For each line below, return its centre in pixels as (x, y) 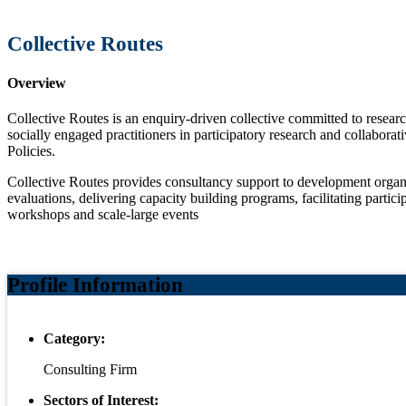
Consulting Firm (90, 370)
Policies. (31, 151)
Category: (74, 339)
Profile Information (95, 285)
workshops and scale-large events (103, 215)
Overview (37, 82)
